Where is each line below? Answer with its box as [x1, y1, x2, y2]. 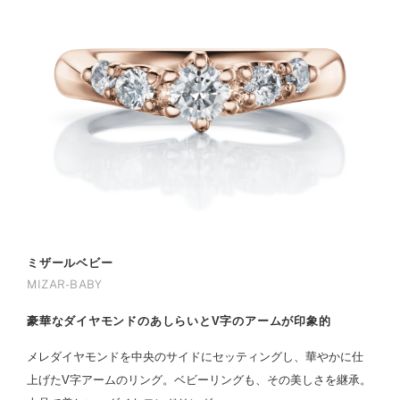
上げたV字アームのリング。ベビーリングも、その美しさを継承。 [27, 373, 371, 387]
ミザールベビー [27, 256, 113, 271]
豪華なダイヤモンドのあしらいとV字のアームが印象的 [27, 314, 331, 329]
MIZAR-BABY [27, 278, 103, 292]
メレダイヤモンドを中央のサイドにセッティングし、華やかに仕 [27, 350, 363, 364]
